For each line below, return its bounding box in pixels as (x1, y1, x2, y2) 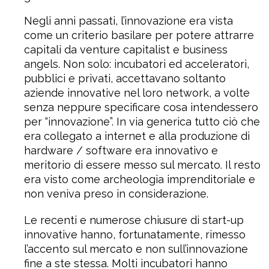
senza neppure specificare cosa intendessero (24, 101, 258, 113)
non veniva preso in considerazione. (24, 187, 208, 200)
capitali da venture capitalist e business (24, 43, 228, 56)
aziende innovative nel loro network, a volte (24, 86, 250, 99)
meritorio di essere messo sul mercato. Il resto (24, 159, 261, 171)
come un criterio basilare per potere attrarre (24, 29, 254, 41)
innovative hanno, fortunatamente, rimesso (24, 228, 246, 241)
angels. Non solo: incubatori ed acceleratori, (24, 58, 249, 70)
